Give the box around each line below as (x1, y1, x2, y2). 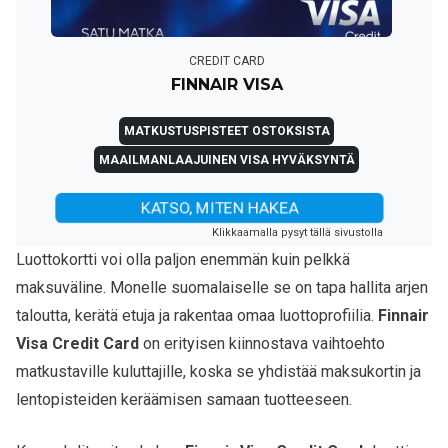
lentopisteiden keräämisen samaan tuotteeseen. (16, 390, 352, 410)
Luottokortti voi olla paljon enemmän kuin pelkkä (16, 250, 350, 270)
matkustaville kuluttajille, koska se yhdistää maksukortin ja (16, 362, 421, 382)
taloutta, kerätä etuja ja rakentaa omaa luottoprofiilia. (16, 306, 378, 326)
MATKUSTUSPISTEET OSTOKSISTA (123, 123, 330, 138)
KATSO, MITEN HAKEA (137, 197, 302, 218)
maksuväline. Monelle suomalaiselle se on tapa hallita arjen (16, 278, 428, 298)
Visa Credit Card (16, 334, 139, 354)
